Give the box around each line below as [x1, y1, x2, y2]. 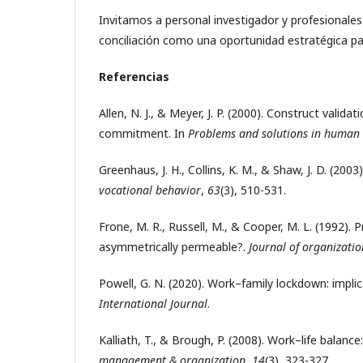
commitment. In [99, 125, 188, 141]
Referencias [99, 68, 169, 84]
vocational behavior [99, 181, 201, 198]
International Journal [99, 295, 207, 311]
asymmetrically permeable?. [99, 238, 249, 254]
